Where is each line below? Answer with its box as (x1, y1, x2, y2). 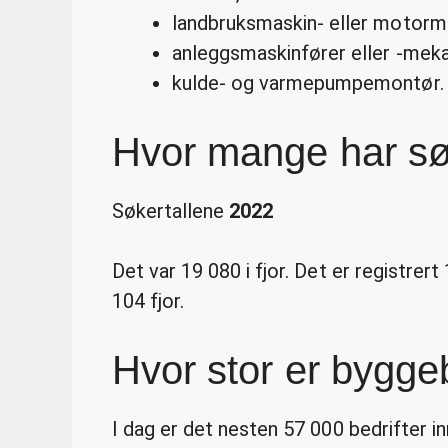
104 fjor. (112, 288, 185, 313)
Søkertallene (112, 198, 230, 223)
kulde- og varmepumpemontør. (172, 70, 444, 95)
